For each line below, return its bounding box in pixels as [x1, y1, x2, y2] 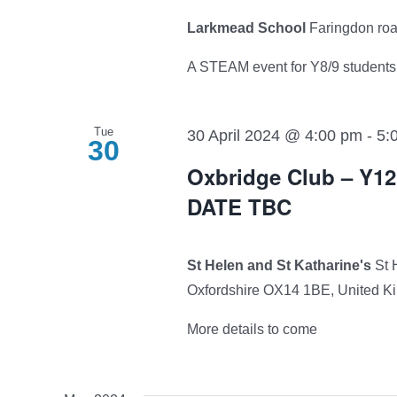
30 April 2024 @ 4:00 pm [186, 126, 362, 144]
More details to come [186, 322, 317, 338]
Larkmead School [186, 19, 309, 35]
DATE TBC [186, 191, 292, 222]
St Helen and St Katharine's [186, 258, 375, 274]
